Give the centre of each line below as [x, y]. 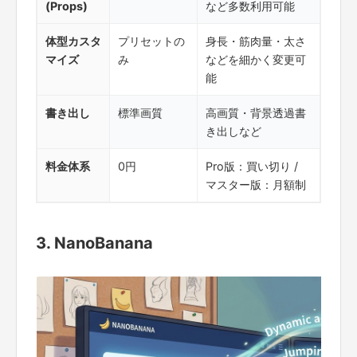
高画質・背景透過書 [256, 112]
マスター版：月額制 [256, 184]
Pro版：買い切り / [252, 166]
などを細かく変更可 [256, 59]
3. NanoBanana [94, 243]
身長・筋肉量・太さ [256, 41]
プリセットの [151, 41]
